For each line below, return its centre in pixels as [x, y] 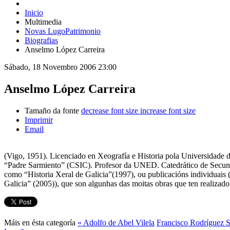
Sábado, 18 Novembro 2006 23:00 [60, 67]
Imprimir [39, 120]
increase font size [168, 110]
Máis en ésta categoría [40, 222]
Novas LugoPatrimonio [63, 31]
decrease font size [110, 110]
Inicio [34, 13]
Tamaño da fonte [52, 110]
